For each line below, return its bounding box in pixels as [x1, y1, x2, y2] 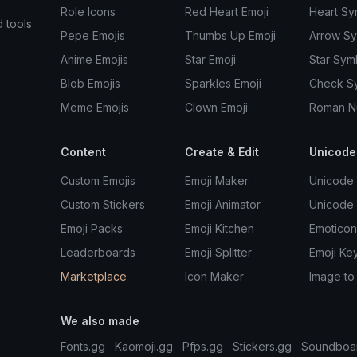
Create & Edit [185, 145, 259, 159]
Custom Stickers [61, 198, 145, 211]
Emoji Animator [185, 198, 261, 211]
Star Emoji [184, 53, 236, 66]
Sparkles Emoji [184, 76, 261, 90]
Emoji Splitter [185, 245, 252, 259]
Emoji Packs [61, 222, 123, 235]
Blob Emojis [60, 76, 120, 90]
